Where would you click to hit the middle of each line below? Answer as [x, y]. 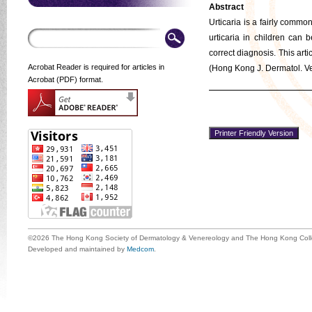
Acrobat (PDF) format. [65, 79]
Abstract [226, 7]
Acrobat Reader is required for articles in [96, 67]
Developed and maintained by [77, 249]
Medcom [140, 249]
